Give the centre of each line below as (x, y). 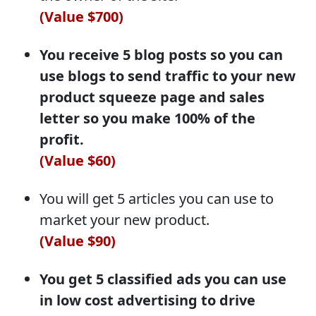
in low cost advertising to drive (147, 300)
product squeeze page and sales (152, 97)
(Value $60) (78, 160)
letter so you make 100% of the (147, 118)
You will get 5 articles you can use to (157, 198)
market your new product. (124, 219)
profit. (62, 139)
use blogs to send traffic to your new (168, 75)
